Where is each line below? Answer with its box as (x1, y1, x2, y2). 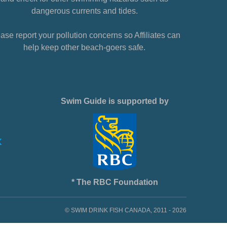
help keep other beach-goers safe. (23, 43, 146, 52)
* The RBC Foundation (71, 178, 158, 187)
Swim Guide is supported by (60, 97, 169, 106)
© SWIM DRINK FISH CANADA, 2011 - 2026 (65, 207, 186, 214)
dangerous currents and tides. (31, 7, 138, 16)
